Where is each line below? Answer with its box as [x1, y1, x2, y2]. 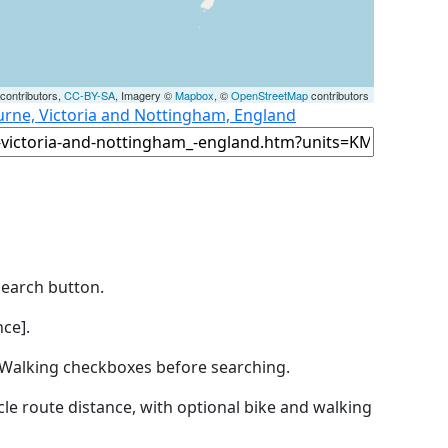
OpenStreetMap [231, 86, 308, 103]
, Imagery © [115, 86, 175, 103]
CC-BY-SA [64, 86, 115, 103]
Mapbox [175, 86, 214, 103]
